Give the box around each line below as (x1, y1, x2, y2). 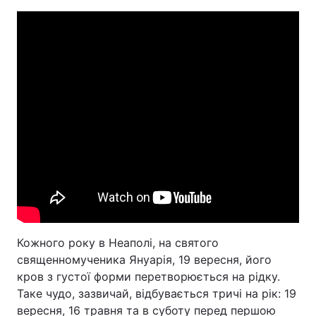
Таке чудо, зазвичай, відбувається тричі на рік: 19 (17, 286, 296, 300)
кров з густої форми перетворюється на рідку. (17, 269, 280, 284)
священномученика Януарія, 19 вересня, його (17, 253, 272, 267)
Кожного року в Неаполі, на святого (17, 236, 219, 250)
